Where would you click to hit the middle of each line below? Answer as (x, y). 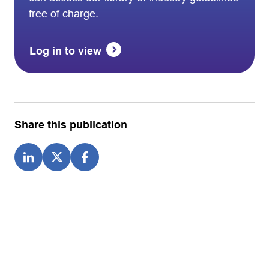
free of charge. (64, 14)
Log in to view (65, 51)
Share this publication (71, 125)
